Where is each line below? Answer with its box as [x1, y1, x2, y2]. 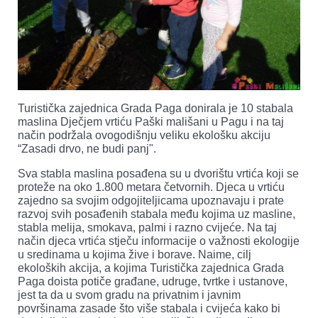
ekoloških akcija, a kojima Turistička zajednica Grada [18, 262, 284, 275]
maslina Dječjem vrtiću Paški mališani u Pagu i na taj [18, 116, 284, 128]
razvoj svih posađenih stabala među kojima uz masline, [18, 208, 295, 221]
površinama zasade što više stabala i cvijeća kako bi [18, 302, 280, 315]
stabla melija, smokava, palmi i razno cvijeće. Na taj [18, 221, 277, 234]
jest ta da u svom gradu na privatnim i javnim [18, 289, 241, 302]
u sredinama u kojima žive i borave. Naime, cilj [18, 248, 251, 261]
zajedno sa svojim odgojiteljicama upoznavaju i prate [18, 194, 284, 207]
